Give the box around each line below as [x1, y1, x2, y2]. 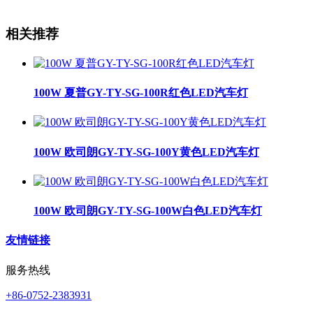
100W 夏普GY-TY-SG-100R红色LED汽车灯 [34, 87, 248, 99]
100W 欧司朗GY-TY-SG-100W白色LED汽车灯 [34, 205, 262, 217]
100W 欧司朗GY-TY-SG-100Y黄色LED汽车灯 [34, 145, 259, 158]
